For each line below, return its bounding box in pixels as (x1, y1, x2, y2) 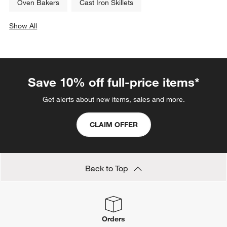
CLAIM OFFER (89, 120, 138, 129)
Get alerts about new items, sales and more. (42, 94, 185, 104)
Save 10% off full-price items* (27, 74, 200, 90)
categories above (23, 31, 79, 41)
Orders (102, 214, 125, 223)
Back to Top (85, 163, 130, 173)
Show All (9, 21, 37, 30)
